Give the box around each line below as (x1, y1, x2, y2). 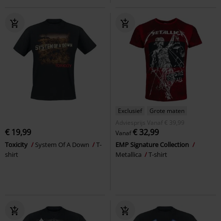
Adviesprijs (115, 118, 146, 127)
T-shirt (148, 149, 167, 159)
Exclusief (118, 106, 142, 115)
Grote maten (149, 106, 184, 115)
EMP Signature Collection (115, 140, 190, 149)
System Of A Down (35, 140, 91, 149)
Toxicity (5, 140, 29, 149)
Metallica (115, 149, 143, 159)
